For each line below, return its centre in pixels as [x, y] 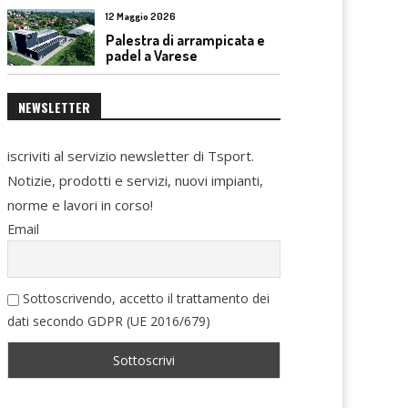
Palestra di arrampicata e [185, 40]
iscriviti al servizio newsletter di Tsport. [131, 156]
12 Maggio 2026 [141, 16]
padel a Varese [152, 55]
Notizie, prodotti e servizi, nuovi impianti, [135, 181]
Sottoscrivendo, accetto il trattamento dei [144, 299]
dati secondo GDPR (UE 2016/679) [109, 321]
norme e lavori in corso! [80, 205]
